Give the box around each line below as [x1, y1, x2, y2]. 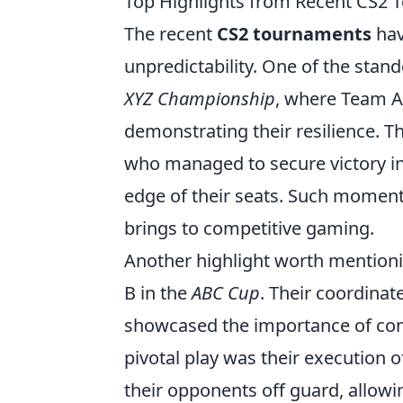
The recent [124, 22, 217, 46]
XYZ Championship [124, 86, 275, 111]
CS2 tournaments [217, 22, 372, 46]
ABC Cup [192, 281, 260, 305]
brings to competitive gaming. [124, 216, 374, 240]
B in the [124, 281, 192, 305]
